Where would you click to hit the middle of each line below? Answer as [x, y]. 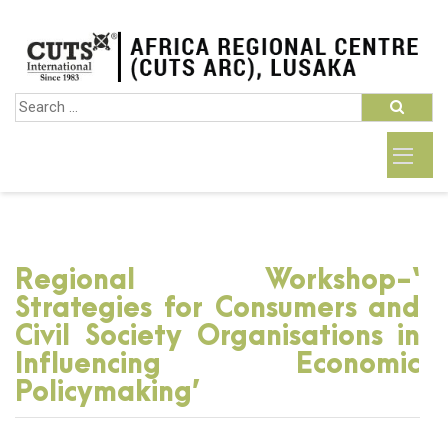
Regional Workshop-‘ [218, 280]
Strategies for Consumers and [218, 308]
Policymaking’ [107, 392]
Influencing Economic [218, 364]
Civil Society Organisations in [218, 336]
